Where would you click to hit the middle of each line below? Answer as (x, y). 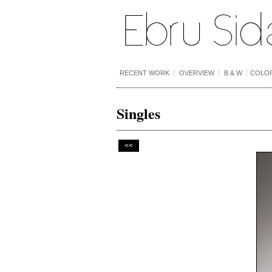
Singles (138, 113)
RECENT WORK (144, 73)
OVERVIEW (197, 73)
